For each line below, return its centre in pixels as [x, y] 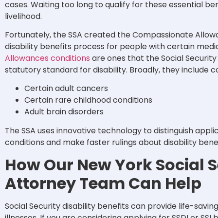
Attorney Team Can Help [103, 183]
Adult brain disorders [64, 112]
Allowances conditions [47, 58]
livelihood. [24, 16]
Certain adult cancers [66, 89]
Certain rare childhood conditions [89, 100]
